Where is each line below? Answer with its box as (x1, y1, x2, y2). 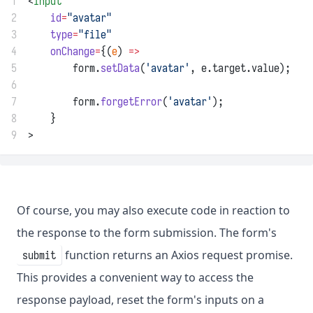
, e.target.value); (190, 61, 291, 75)
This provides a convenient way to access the (17, 270, 254, 286)
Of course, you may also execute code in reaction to (17, 203, 290, 219)
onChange (50, 44, 95, 59)
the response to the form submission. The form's (17, 225, 277, 241)
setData (101, 61, 140, 75)
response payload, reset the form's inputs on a (17, 292, 264, 308)
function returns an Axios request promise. (62, 247, 293, 263)
